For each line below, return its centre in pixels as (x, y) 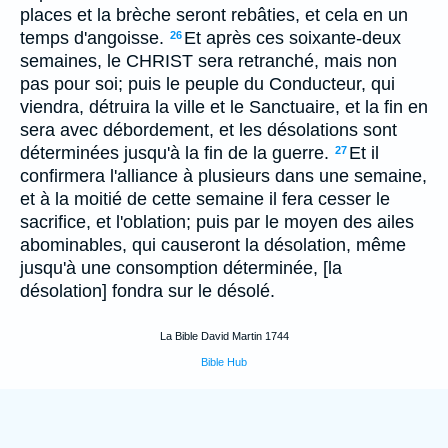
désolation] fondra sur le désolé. (147, 291)
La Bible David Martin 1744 (224, 336)
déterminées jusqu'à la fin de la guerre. (174, 153)
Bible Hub (224, 362)
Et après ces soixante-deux (292, 38)
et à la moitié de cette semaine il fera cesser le (205, 199)
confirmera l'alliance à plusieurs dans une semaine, (223, 176)
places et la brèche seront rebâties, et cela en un (214, 15)
